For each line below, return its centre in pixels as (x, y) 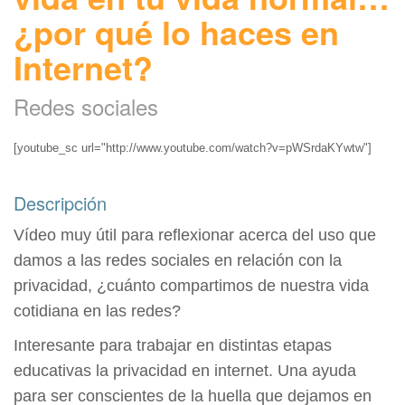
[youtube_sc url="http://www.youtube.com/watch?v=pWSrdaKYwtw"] (193, 148)
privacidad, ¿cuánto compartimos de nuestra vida (191, 286)
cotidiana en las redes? (97, 311)
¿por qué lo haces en (176, 32)
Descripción (60, 203)
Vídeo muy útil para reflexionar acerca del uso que (195, 235)
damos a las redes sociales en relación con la (178, 261)
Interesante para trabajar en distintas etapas (173, 346)
